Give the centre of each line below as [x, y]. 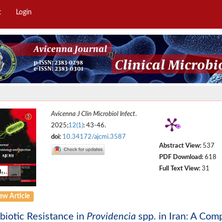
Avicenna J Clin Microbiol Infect [93, 114]
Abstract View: [180, 146]
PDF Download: [181, 157]
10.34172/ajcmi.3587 [94, 137]
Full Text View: [179, 169]
